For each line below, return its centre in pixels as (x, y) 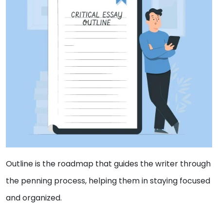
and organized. (35, 198)
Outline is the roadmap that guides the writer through (108, 163)
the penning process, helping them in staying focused (108, 181)
